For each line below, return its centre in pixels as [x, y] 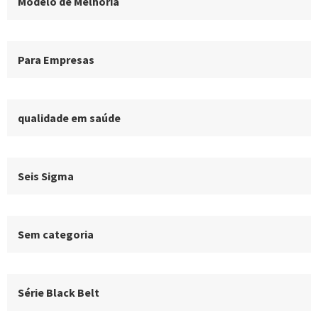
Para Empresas [56, 59]
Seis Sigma [46, 176]
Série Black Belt [59, 292]
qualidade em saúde [69, 117]
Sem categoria [56, 234]
